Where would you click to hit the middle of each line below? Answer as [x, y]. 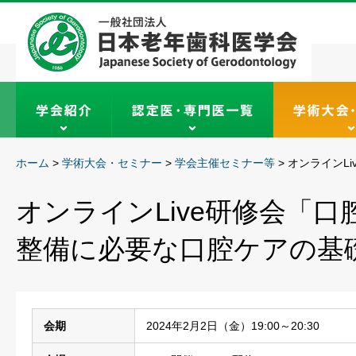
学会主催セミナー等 [225, 163]
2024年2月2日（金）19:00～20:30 [233, 326]
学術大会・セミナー [112, 163]
